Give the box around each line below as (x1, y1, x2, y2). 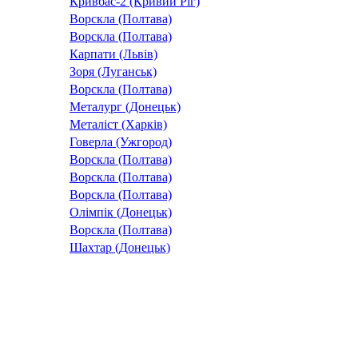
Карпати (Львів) (70, 47, 157, 62)
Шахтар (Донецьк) (70, 241, 170, 255)
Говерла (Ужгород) (70, 135, 172, 149)
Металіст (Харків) (70, 117, 167, 132)
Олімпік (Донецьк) (70, 205, 172, 220)
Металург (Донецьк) (70, 100, 181, 114)
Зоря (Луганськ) (70, 65, 157, 79)
